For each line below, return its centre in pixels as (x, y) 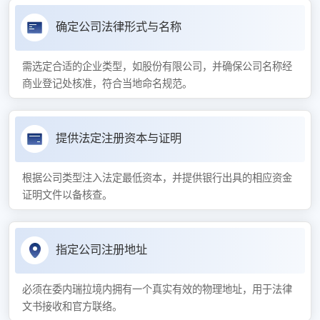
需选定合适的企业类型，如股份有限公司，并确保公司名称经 (157, 67)
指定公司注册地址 (101, 250)
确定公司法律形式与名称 (118, 27)
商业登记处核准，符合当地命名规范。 (107, 84)
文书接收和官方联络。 (72, 307)
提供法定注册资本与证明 (118, 139)
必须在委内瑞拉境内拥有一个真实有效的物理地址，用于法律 (157, 290)
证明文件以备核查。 (67, 195)
